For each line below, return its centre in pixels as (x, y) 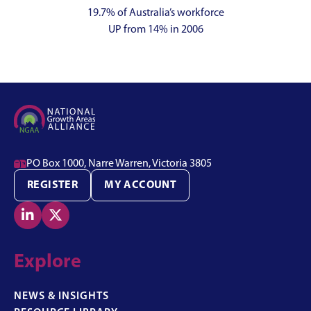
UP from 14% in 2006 (155, 30)
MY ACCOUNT (141, 186)
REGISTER (53, 186)
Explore (48, 262)
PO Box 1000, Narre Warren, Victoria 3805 (119, 164)
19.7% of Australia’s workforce (155, 14)
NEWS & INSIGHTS (61, 296)
